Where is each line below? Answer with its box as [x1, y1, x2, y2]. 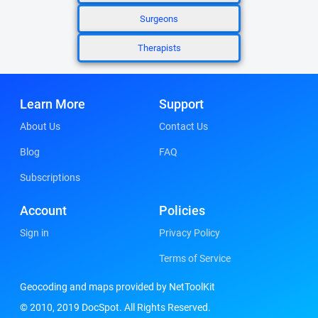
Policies [159, 203, 205, 218]
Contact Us [159, 121, 208, 132]
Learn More [20, 97, 85, 111]
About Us [20, 121, 60, 132]
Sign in [20, 227, 49, 238]
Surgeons [140, 13, 178, 24]
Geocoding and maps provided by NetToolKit [20, 281, 215, 292]
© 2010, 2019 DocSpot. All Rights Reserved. [20, 302, 211, 313]
